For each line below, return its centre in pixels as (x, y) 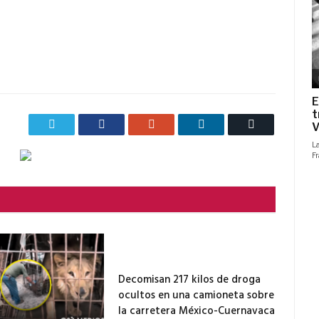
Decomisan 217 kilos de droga (190, 280)
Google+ (174, 124)
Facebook (126, 124)
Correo (270, 124)
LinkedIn (225, 124)
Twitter (70, 124)
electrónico (278, 145)
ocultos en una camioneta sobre (197, 296)
